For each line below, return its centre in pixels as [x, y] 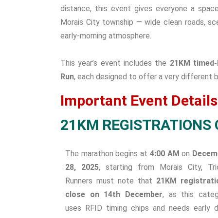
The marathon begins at [108, 154]
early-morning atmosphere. [106, 36]
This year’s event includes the [115, 63]
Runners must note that [111, 181]
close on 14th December [114, 194]
